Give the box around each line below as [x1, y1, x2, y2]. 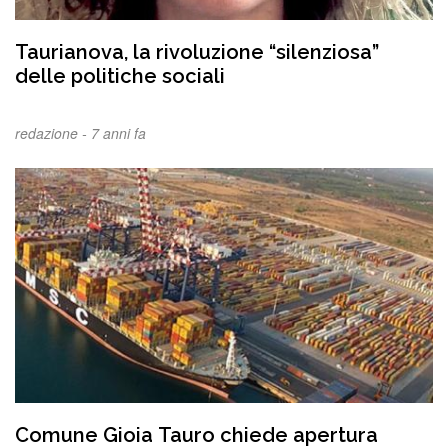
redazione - [15, 122, 91, 143]
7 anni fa [91, 122, 146, 143]
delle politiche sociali [15, 63, 225, 88]
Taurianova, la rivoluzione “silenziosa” [15, 39, 379, 64]
